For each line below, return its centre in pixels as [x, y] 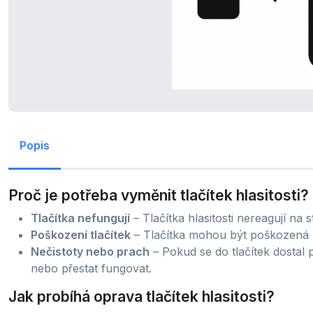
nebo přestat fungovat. [91, 268]
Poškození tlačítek [81, 235]
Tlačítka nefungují [80, 218]
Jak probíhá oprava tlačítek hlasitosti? [141, 297]
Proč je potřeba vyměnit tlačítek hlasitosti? [159, 195]
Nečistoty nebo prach [90, 252]
